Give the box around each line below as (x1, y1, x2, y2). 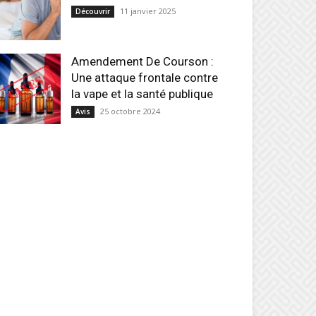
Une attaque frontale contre (71, 71, 218, 85)
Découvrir (75, 6, 110, 16)
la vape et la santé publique (71, 87, 213, 101)
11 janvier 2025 (120, 6, 176, 16)
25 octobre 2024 (100, 106, 160, 116)
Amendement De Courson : (71, 54, 214, 68)
